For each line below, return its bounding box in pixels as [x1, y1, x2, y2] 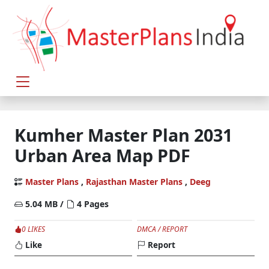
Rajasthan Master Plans [86, 176, 183, 188]
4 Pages [74, 198, 109, 210]
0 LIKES [22, 224, 45, 235]
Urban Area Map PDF [14, 144, 190, 168]
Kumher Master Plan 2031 [14, 123, 232, 147]
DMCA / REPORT [137, 224, 187, 235]
